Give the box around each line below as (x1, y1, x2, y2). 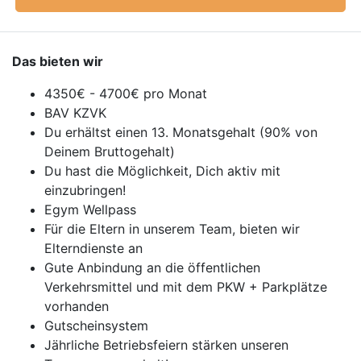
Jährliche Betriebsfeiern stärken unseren (44, 337, 288, 353)
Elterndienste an (44, 240, 143, 256)
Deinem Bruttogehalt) (44, 143, 175, 160)
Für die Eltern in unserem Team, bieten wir (44, 221, 300, 237)
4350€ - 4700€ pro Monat (44, 85, 207, 102)
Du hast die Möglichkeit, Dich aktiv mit (44, 163, 280, 179)
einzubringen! (44, 182, 126, 198)
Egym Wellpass (44, 201, 136, 218)
